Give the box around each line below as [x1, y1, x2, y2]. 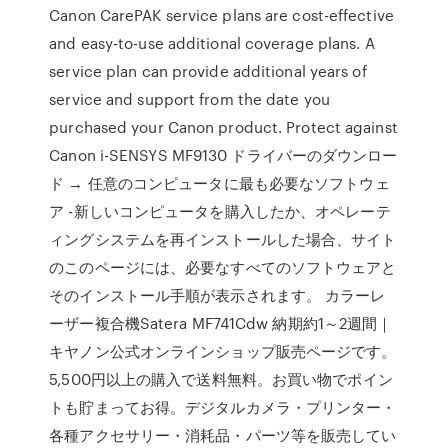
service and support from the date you [49, 88, 330, 110]
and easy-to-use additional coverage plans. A [49, 32, 375, 54]
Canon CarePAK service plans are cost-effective [49, 4, 394, 26]
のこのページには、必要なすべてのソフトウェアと [49, 256, 397, 278]
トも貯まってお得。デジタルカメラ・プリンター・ [49, 396, 397, 418]
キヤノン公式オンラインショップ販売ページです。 [49, 340, 397, 362]
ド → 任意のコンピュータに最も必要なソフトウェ [49, 172, 390, 194]
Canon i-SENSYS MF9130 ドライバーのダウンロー [49, 144, 398, 166]
